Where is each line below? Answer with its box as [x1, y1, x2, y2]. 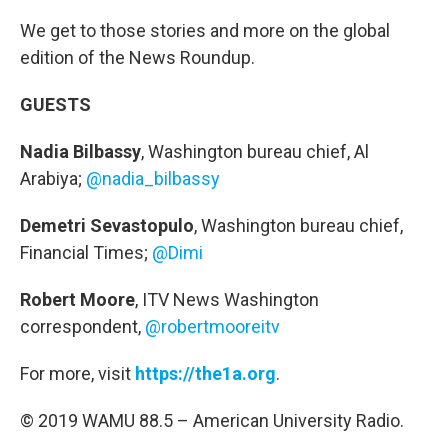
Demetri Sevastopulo [20, 215, 194, 236]
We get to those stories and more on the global [20, 20, 390, 41]
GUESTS [20, 94, 91, 115]
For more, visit [20, 363, 135, 384]
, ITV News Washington [135, 289, 319, 310]
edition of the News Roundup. [20, 47, 255, 68]
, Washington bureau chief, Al [141, 141, 369, 162]
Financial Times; [20, 242, 152, 263]
